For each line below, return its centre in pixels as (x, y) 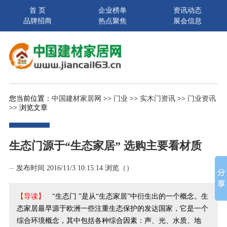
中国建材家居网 (76, 98)
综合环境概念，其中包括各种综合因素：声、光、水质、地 (109, 220)
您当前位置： (30, 98)
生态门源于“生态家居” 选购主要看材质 (105, 145)
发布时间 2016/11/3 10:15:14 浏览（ (71, 168)
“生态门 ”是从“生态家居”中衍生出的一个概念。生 (126, 196)
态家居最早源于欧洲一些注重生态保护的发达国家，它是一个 (112, 208)
